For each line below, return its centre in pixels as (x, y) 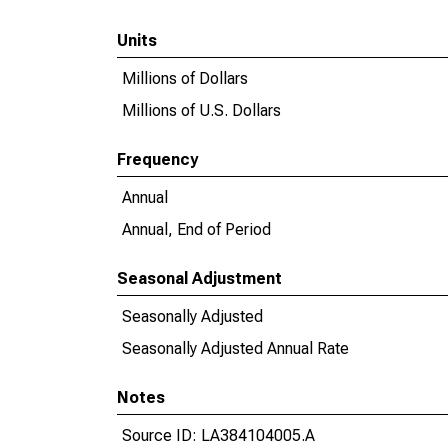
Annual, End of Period (196, 229)
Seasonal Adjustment (199, 278)
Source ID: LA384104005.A (218, 435)
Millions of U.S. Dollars (201, 110)
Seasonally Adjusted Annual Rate (235, 348)
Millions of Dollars (185, 78)
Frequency (157, 159)
